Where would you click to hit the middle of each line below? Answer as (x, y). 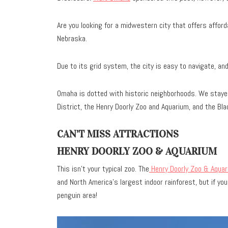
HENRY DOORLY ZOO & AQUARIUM (137, 151)
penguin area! (77, 195)
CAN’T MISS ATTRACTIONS (118, 134)
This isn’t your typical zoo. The (103, 168)
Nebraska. (72, 38)
